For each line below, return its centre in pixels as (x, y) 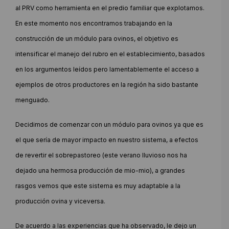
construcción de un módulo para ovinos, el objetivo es (97, 38)
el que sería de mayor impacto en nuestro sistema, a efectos (107, 140)
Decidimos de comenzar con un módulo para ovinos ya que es (109, 124)
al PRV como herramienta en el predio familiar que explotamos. (110, 8)
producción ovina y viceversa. (60, 201)
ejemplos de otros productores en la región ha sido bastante (107, 84)
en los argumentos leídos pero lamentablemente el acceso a (107, 69)
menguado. (32, 100)
